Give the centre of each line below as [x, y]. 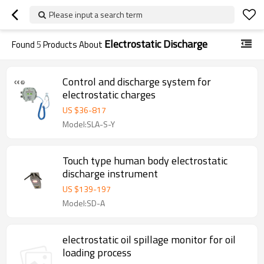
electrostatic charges [109, 95]
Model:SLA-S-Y [89, 124]
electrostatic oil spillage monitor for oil [149, 240]
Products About [73, 44]
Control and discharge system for [137, 82]
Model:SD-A [84, 203]
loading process [97, 253]
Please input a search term [96, 14]
